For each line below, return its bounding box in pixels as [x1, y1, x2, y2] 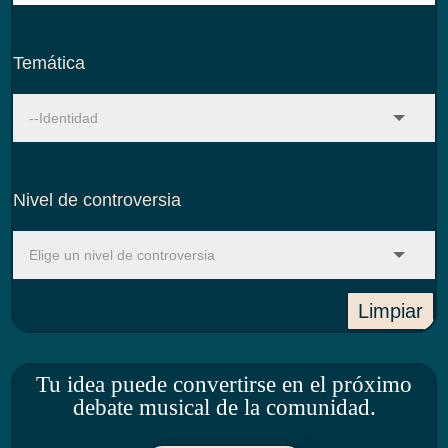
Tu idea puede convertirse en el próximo [36, 372, 412, 398]
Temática [13, 52, 86, 73]
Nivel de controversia [13, 189, 182, 210]
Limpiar [357, 300, 423, 323]
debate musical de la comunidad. [72, 395, 376, 421]
